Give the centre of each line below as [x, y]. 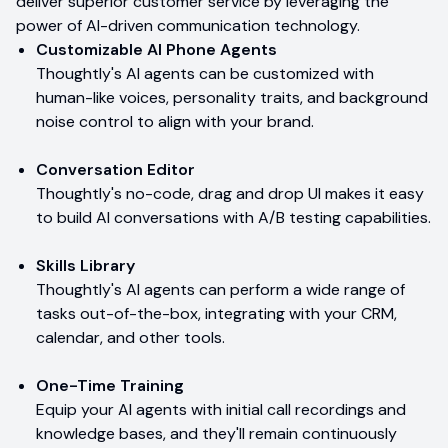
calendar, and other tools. [130, 337]
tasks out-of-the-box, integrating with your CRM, [216, 313]
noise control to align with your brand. [175, 121]
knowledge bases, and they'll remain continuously [216, 433]
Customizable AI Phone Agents [156, 49]
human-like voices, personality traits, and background [232, 97]
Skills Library [85, 265]
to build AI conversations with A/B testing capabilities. [233, 217]
